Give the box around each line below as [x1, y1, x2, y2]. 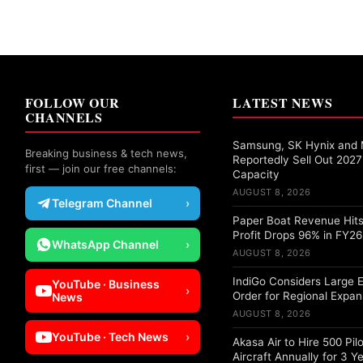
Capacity [233, 168, 280, 181]
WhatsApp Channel [51, 237, 159, 252]
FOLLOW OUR [24, 93, 121, 113]
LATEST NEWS [233, 93, 333, 113]
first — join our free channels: [24, 162, 177, 176]
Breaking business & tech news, [24, 147, 187, 160]
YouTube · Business [51, 277, 160, 292]
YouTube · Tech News [51, 330, 169, 344]
